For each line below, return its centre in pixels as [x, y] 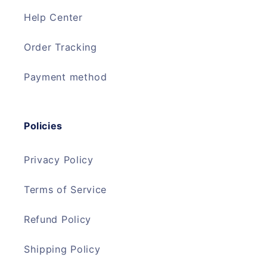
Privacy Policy [59, 160]
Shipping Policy [62, 249]
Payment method [66, 77]
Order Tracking [60, 47]
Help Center [53, 18]
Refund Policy [58, 220]
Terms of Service [66, 190]
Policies [43, 125]
